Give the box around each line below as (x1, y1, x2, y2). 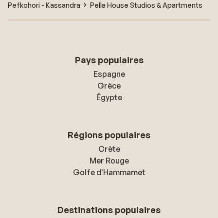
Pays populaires (74, 54, 144, 65)
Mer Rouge (89, 156, 129, 165)
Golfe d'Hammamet (73, 167, 145, 177)
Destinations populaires (57, 204, 161, 215)
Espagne (93, 69, 125, 79)
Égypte (96, 92, 122, 102)
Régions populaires (68, 129, 150, 140)
